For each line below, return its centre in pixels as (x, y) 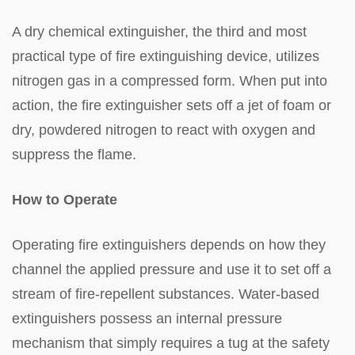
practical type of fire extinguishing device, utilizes (166, 56)
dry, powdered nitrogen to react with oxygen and (164, 130)
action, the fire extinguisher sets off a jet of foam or (172, 105)
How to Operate (65, 199)
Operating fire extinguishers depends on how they (169, 244)
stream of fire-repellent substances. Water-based (166, 294)
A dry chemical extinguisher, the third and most (159, 31)
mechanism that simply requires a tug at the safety (171, 343)
